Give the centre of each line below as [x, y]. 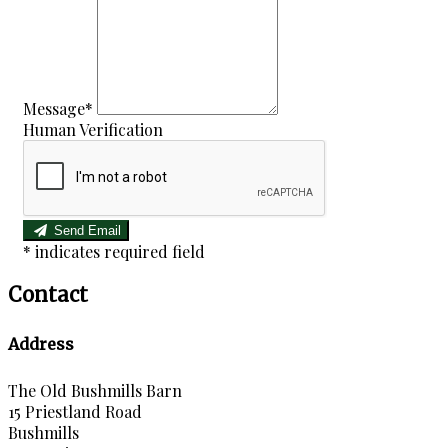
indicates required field [120, 251]
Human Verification [93, 129]
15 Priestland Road [75, 412]
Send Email [87, 230]
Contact [48, 294]
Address [41, 343]
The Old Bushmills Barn [95, 391]
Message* [58, 108]
